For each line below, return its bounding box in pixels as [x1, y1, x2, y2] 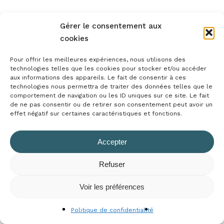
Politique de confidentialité [70, 206, 153, 213]
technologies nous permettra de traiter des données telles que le [10, 83, 212, 90]
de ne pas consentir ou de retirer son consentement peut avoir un [10, 101, 212, 108]
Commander [145, 191, 189, 199]
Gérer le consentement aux [60, 21, 161, 30]
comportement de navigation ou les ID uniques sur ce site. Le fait [10, 92, 209, 99]
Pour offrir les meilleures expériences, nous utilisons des [10, 56, 185, 63]
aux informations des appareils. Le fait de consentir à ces [10, 74, 186, 81]
